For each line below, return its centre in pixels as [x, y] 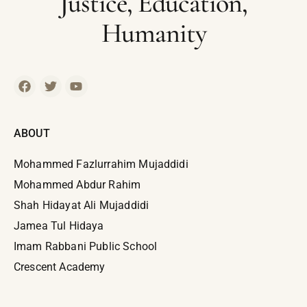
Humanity [153, 33]
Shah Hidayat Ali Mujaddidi [82, 206]
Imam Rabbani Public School [86, 247]
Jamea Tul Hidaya [59, 226]
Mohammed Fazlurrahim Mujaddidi [101, 164]
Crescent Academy [60, 267]
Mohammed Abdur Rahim [77, 185]
